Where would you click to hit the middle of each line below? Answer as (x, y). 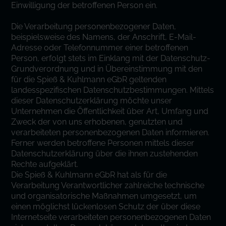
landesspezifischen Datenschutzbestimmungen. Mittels (113, 90)
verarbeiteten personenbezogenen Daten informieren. (110, 132)
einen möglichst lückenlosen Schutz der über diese (106, 207)
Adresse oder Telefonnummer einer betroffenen (100, 48)
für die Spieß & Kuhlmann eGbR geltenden (89, 79)
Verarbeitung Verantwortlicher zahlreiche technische (108, 185)
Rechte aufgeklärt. (45, 164)
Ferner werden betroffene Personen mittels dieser (103, 143)
